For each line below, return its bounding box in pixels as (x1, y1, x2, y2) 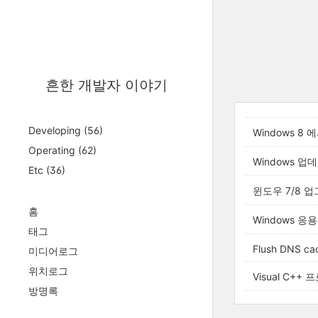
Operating (28, 144, 78, 156)
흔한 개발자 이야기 (45, 77, 168, 94)
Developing (28, 124, 84, 136)
